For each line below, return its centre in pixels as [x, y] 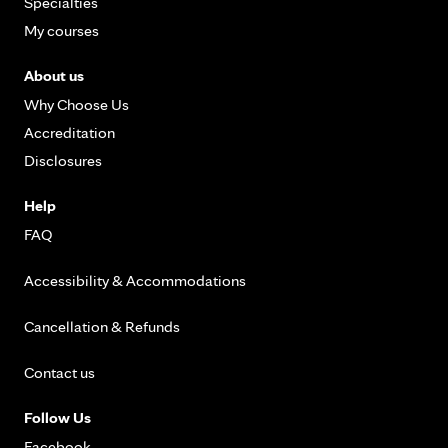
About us [54, 76]
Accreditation [69, 133]
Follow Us [57, 418]
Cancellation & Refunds [102, 327]
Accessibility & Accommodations [135, 281]
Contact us [59, 373]
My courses [61, 31]
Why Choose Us [76, 105]
